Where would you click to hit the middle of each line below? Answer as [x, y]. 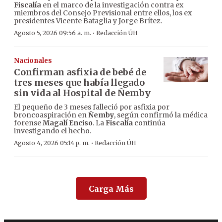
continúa [149, 123]
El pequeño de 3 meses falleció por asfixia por [92, 107]
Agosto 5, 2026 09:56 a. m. [53, 33]
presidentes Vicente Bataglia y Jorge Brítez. [88, 21]
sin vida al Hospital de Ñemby [82, 93]
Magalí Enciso [68, 123]
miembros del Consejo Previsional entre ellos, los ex [103, 13]
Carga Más [111, 189]
